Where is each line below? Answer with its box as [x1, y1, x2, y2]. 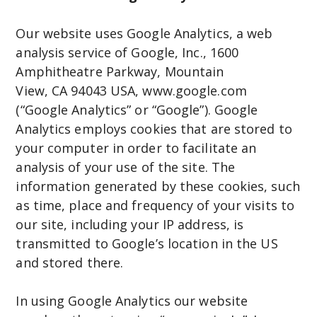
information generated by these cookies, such [16, 177, 300, 195]
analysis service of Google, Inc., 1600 [16, 43, 239, 61]
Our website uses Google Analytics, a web [16, 24, 273, 42]
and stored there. [16, 253, 127, 271]
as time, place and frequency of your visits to [16, 196, 294, 214]
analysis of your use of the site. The [16, 158, 236, 175]
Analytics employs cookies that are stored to [16, 120, 292, 137]
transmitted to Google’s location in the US [16, 234, 278, 252]
